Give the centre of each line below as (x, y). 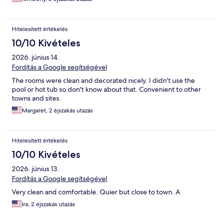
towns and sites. (37, 98)
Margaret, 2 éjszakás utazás (57, 111)
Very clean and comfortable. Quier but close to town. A (96, 192)
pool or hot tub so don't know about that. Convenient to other (106, 90)
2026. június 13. (36, 169)
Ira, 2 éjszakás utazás (48, 204)
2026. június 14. (36, 57)
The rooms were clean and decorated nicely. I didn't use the (103, 81)
